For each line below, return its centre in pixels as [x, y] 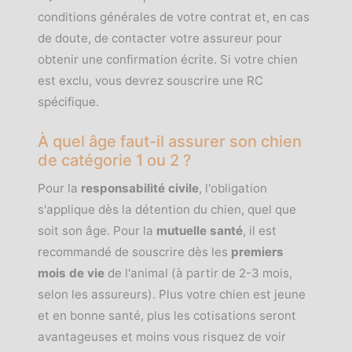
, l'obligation [233, 188]
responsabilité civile [140, 188]
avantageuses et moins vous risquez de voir [162, 337]
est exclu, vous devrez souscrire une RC [150, 81]
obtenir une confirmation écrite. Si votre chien [168, 59]
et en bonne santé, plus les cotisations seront [167, 315]
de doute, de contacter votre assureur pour [160, 38]
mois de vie [71, 273]
